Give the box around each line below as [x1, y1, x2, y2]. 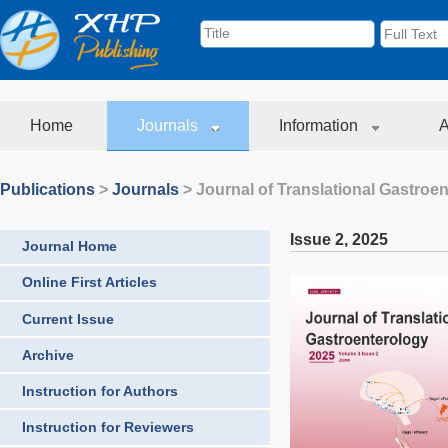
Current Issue [22, 310, 114, 327]
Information [279, 117, 362, 134]
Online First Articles [22, 274, 157, 291]
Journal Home [22, 238, 117, 255]
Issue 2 [290, 230, 344, 248]
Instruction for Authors [22, 382, 178, 399]
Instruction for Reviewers [22, 419, 194, 436]
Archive [22, 346, 74, 363]
